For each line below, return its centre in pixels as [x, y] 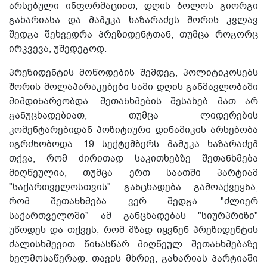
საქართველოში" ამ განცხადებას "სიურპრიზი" [133, 216]
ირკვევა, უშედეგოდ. [58, 49]
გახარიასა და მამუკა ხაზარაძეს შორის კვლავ [133, 21]
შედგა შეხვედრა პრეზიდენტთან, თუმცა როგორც [133, 35]
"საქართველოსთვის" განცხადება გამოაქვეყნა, [133, 187]
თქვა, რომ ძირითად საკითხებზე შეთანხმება [133, 159]
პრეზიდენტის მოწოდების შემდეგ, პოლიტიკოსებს [133, 73]
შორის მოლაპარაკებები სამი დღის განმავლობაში [133, 87]
